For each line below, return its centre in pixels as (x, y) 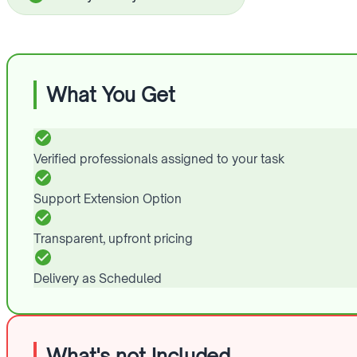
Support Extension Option (108, 198)
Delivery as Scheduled (98, 278)
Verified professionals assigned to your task (159, 159)
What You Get (111, 94)
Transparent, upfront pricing (113, 238)
